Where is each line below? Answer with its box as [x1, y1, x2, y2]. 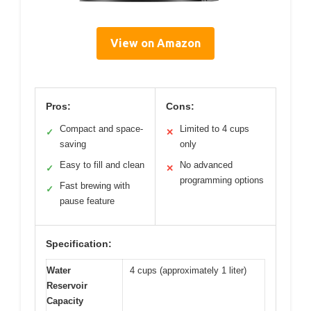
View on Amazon [110, 36, 201, 49]
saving [60, 138, 86, 149]
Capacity [47, 295, 83, 306]
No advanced [180, 159, 233, 170]
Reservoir [47, 280, 87, 291]
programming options [180, 174, 264, 185]
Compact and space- [60, 123, 143, 134]
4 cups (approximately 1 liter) [130, 264, 246, 276]
